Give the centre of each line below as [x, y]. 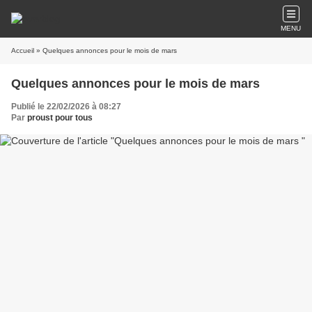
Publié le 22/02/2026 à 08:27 [66, 107]
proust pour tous [60, 118]
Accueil [23, 50]
